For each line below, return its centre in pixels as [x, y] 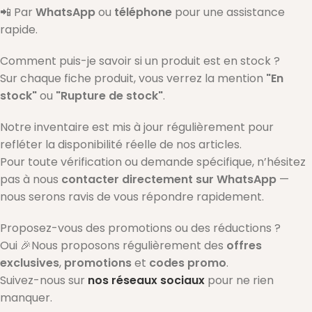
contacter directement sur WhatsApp [169, 180]
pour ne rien [241, 281]
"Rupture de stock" [109, 96]
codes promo [188, 263]
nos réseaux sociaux [146, 281]
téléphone [143, 13]
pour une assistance [228, 13]
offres [244, 246]
